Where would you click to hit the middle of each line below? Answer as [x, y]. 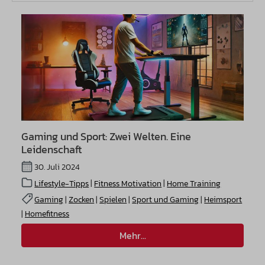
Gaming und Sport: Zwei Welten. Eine [106, 136]
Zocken [82, 199]
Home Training [194, 183]
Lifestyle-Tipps [62, 183]
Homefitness [47, 214]
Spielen [113, 199]
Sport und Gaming [166, 199]
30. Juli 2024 [56, 167]
